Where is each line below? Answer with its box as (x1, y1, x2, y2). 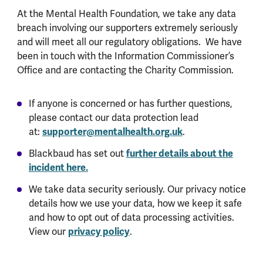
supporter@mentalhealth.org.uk (42, 126, 183, 139)
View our (28, 225, 68, 238)
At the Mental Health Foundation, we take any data (16, 8, 236, 21)
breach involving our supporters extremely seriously (16, 22, 238, 35)
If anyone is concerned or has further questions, (28, 97, 232, 110)
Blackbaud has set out (28, 147, 126, 160)
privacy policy (68, 225, 130, 238)
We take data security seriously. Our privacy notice (28, 183, 246, 196)
